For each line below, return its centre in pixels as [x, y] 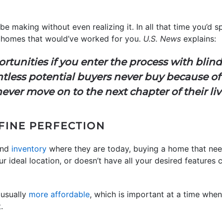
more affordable [59, 194]
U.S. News [162, 39]
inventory [29, 149]
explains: [198, 39]
